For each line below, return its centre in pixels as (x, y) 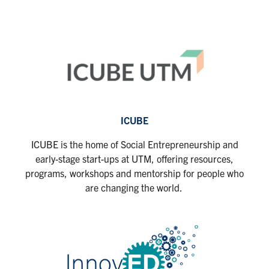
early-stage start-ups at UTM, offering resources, (134, 159)
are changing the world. (134, 188)
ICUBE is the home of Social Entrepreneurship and (134, 144)
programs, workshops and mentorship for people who (134, 173)
